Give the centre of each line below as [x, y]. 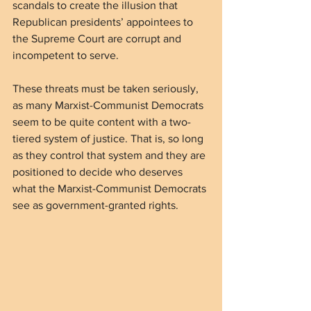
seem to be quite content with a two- [102, 121]
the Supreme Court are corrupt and [98, 38]
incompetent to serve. [66, 55]
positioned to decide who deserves [99, 171]
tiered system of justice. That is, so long [109, 138]
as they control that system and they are [110, 155]
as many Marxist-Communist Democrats [109, 105]
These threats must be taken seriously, [107, 88]
